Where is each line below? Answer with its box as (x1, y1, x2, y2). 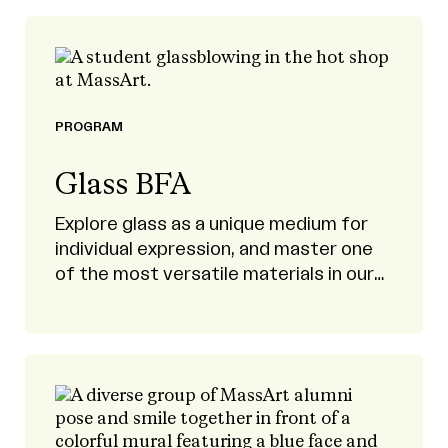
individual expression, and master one (55, 240, 373, 258)
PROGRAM (55, 121, 123, 133)
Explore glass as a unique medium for (55, 215, 368, 233)
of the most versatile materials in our (55, 265, 374, 283)
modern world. (55, 290, 176, 308)
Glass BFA (55, 171, 191, 201)
